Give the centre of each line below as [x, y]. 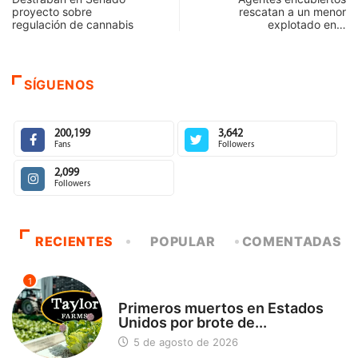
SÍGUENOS [60, 85]
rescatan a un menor [292, 12]
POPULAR [183, 242]
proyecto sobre [52, 12]
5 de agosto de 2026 [184, 342]
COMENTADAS [292, 242]
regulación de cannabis [73, 25]
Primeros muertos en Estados [221, 308]
